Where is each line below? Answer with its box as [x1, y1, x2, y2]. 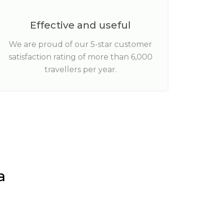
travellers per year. [44, 65, 117, 74]
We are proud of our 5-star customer [9, 40, 152, 49]
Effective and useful [30, 19, 131, 31]
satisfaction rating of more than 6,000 [8, 52, 153, 62]
